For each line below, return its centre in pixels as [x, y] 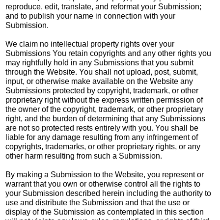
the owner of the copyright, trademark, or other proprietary [105, 109]
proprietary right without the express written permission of [104, 100]
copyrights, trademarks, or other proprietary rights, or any [103, 146]
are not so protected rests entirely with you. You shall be [102, 128]
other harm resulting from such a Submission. [84, 156]
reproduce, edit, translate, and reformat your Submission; [104, 6]
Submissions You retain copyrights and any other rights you [109, 53]
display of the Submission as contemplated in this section [105, 212]
